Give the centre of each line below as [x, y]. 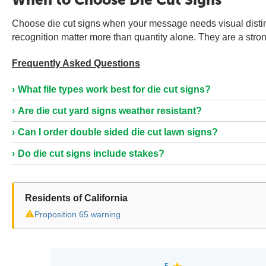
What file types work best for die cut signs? [114, 89]
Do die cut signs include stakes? [91, 153]
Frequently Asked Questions [76, 63]
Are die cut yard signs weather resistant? [110, 111]
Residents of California [76, 198]
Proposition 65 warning [77, 214]
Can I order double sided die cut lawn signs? [118, 132]
